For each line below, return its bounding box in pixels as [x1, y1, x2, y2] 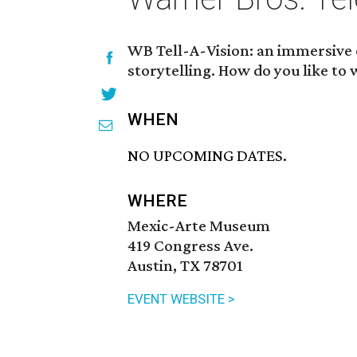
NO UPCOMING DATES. [127, 146, 287, 166]
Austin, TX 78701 [127, 256, 243, 276]
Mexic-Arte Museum [127, 216, 270, 236]
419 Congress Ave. [127, 236, 253, 256]
